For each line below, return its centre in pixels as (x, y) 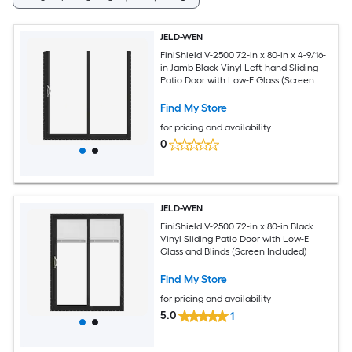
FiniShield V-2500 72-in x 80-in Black (237, 226)
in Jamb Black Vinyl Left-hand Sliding (240, 67)
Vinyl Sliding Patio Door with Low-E (235, 238)
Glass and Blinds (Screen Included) (234, 251)
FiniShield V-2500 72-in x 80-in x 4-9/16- (244, 55)
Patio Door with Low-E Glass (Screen (238, 80)
